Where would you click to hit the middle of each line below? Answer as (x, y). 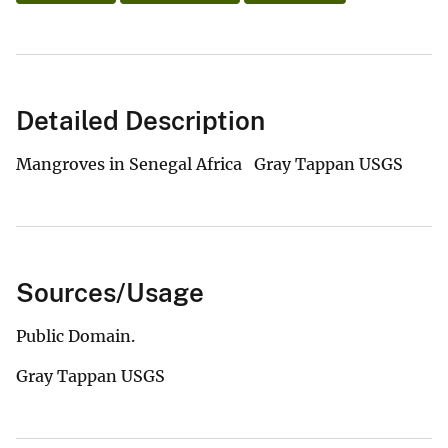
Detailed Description (140, 121)
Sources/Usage (110, 293)
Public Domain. (75, 336)
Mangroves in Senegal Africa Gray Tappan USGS (209, 164)
